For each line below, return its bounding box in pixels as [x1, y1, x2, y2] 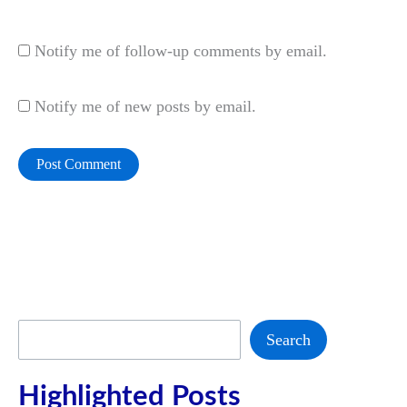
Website [17, 3, 70, 22]
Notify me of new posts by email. [35, 96, 256, 115]
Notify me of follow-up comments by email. [35, 42, 327, 61]
